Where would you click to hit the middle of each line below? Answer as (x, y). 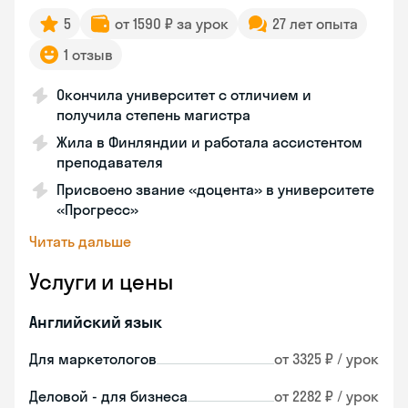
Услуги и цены (101, 281)
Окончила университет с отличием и (184, 95)
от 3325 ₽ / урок (326, 359)
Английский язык (96, 322)
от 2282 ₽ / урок (326, 396)
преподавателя (110, 162)
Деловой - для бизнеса (108, 396)
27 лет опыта (315, 24)
